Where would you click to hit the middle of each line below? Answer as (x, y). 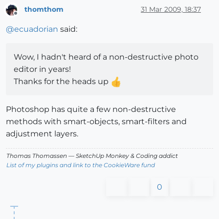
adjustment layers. (42, 133)
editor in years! (42, 69)
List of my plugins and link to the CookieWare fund (81, 165)
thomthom (44, 10)
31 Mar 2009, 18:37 (171, 10)
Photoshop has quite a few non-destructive (91, 109)
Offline (25, 17)
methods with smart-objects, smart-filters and (96, 121)
